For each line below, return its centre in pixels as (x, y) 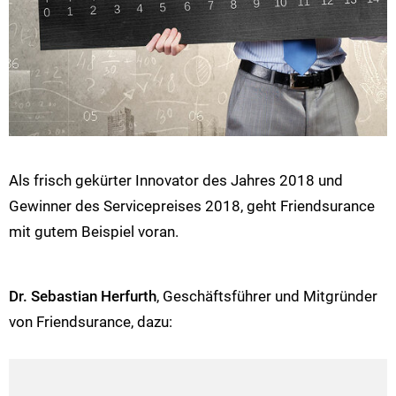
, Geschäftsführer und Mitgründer (267, 296)
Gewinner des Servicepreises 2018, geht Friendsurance (192, 206)
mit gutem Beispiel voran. (94, 232)
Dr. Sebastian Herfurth (83, 296)
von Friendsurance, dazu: (91, 321)
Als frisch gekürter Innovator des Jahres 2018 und (176, 181)
